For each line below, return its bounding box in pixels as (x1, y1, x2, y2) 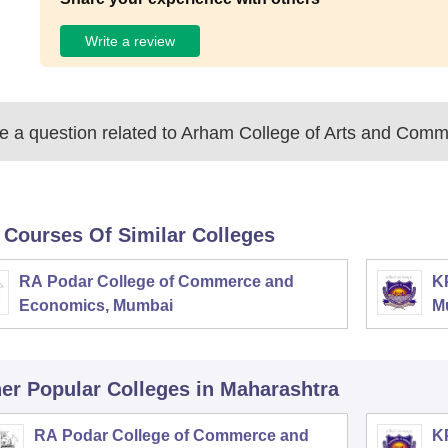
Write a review (85, 32, 176, 49)
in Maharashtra (195, 378, 339, 400)
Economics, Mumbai (18, 297, 173, 314)
